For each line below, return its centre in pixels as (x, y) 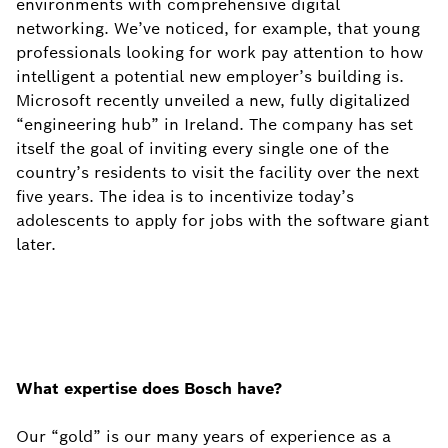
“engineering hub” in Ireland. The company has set (214, 124)
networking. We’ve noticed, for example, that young (218, 28)
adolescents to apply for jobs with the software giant (222, 220)
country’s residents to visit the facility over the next (217, 172)
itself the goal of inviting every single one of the (202, 148)
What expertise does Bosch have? (149, 388)
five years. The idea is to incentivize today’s (185, 196)
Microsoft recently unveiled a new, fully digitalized (213, 100)
